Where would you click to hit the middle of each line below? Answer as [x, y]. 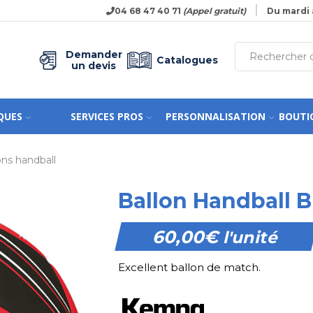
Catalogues [188, 60]
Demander [94, 54]
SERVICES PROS [107, 116]
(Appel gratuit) [214, 10]
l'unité [249, 238]
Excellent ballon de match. [189, 267]
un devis [94, 66]
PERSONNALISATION [215, 116]
